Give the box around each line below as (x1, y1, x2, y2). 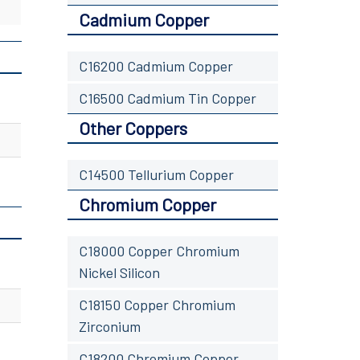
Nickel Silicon (78, 263, 160, 281)
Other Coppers (78, 117, 187, 138)
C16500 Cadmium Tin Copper (78, 88, 256, 107)
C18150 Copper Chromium (78, 295, 235, 313)
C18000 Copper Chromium (78, 241, 239, 260)
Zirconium (78, 317, 141, 335)
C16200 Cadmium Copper (78, 56, 233, 75)
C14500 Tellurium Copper (78, 165, 234, 183)
